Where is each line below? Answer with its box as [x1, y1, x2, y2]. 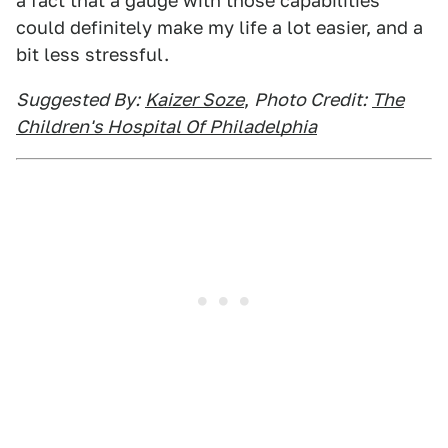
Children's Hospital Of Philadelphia [16, 116, 317, 137]
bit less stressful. [16, 44, 169, 65]
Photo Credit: [254, 89, 367, 110]
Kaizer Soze [145, 89, 244, 110]
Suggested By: [16, 89, 140, 110]
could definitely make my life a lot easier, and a [16, 17, 423, 38]
